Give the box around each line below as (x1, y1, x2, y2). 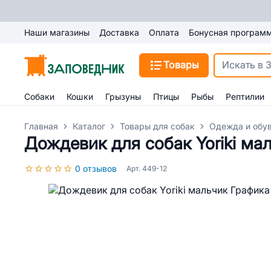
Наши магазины (24, 28, 90, 38)
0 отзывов (75, 164, 117, 174)
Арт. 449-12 (126, 165, 167, 173)
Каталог (73, 122, 105, 131)
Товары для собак (120, 122, 195, 131)
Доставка (99, 28, 139, 38)
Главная (24, 122, 58, 131)
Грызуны (105, 92, 141, 102)
